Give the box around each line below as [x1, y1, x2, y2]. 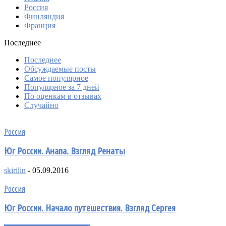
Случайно [24, 100, 59, 109]
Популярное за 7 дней [24, 82, 99, 91]
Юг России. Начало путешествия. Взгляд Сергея [4, 203, 176, 214]
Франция [24, 21, 55, 30]
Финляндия [24, 12, 64, 21]
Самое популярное [24, 73, 88, 82]
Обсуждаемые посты [24, 64, 96, 73]
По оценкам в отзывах [24, 91, 101, 100]
